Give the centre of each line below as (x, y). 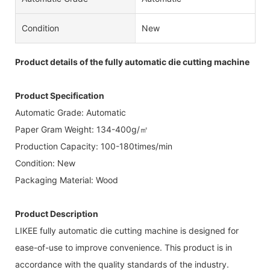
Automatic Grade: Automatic (71, 112)
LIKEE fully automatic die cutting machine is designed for (127, 230)
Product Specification (60, 95)
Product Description (57, 213)
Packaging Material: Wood (67, 180)
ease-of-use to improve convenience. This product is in (124, 247)
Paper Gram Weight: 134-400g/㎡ (82, 129)
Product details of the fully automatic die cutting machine (132, 61)
